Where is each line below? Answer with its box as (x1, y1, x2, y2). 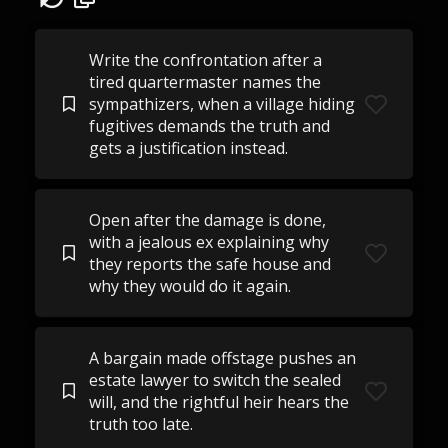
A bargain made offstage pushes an (88, 347, 356, 369)
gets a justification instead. (88, 137, 288, 159)
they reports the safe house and (88, 253, 331, 275)
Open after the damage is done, (88, 209, 326, 231)
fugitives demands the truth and (88, 115, 330, 137)
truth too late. (88, 413, 193, 435)
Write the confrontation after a (88, 49, 322, 71)
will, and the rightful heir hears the (88, 391, 349, 413)
